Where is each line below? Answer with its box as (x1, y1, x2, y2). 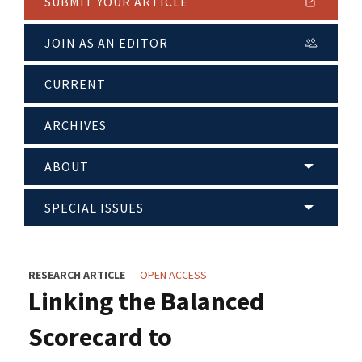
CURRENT (44, 76, 106, 93)
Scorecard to (28, 321, 172, 354)
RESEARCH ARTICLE (28, 267, 125, 283)
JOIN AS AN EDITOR (44, 35, 168, 52)
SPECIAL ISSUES (44, 200, 144, 217)
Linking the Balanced (28, 285, 264, 318)
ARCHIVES (44, 117, 107, 134)
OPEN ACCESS (140, 267, 207, 283)
